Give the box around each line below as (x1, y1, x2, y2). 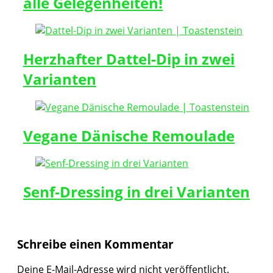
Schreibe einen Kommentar (17, 236, 174, 252)
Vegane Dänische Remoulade (23, 125, 235, 146)
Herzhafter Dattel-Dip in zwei (23, 49, 235, 69)
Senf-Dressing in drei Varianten (23, 181, 250, 202)
